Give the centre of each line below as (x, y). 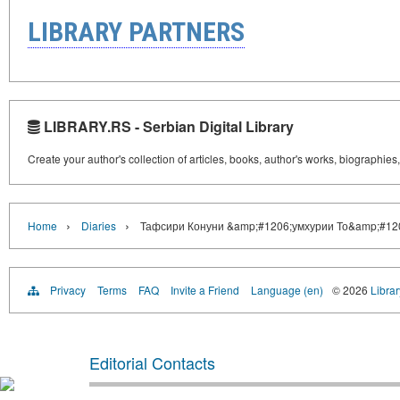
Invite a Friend (205, 290)
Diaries (99, 226)
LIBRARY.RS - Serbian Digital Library (167, 127)
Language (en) (287, 290)
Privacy (68, 290)
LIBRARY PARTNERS (136, 32)
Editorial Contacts (152, 363)
